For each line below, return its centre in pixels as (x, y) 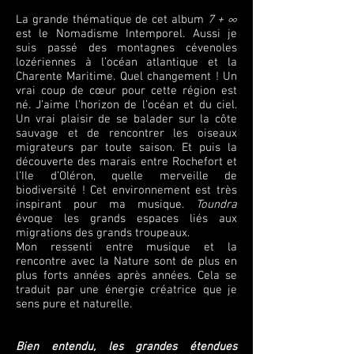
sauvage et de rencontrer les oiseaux (126, 134)
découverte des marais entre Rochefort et (126, 162)
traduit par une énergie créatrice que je (126, 290)
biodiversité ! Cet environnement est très (126, 190)
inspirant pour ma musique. (106, 205)
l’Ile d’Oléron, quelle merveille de (126, 176)
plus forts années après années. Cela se (126, 276)
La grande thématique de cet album (112, 20)
